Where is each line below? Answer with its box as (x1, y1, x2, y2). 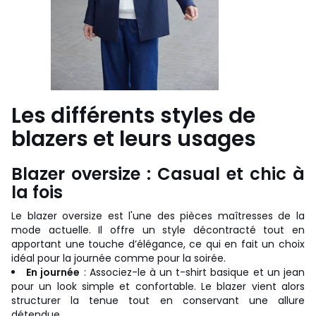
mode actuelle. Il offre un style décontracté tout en (11, 222, 305, 237)
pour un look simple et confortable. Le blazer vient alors (11, 279, 305, 293)
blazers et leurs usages (11, 123, 256, 154)
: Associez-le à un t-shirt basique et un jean (80, 265, 305, 279)
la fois (11, 180, 63, 204)
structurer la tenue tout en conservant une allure (11, 293, 305, 308)
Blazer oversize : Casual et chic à (11, 162, 305, 186)
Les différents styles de (11, 100, 255, 130)
